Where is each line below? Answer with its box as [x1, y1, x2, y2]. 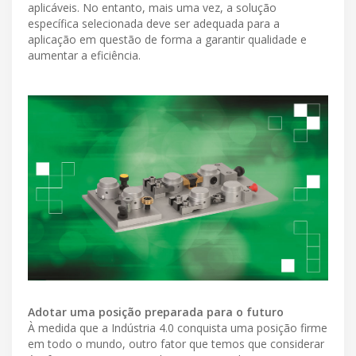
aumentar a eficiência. [28, 48, 141, 64]
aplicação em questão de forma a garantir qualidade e [28, 32, 307, 48]
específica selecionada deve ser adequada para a [28, 16, 280, 32]
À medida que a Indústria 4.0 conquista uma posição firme [28, 320, 327, 336]
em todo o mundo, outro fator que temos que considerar [28, 336, 324, 352]
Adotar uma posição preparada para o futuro [28, 304, 284, 320]
